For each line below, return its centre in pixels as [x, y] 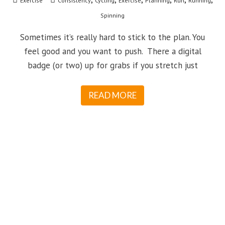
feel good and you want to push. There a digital [113, 51]
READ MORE [113, 95]
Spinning [113, 16]
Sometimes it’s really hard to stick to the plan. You [113, 37]
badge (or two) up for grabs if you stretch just [113, 66]
